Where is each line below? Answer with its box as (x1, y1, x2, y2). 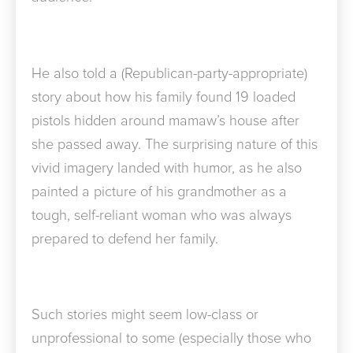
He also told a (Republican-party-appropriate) (32, 64, 307, 82)
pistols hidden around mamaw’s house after (32, 111, 299, 129)
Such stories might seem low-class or (32, 306, 258, 324)
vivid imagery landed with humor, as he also (32, 158, 302, 176)
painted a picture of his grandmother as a (32, 182, 287, 200)
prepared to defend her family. (32, 229, 218, 247)
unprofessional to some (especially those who (32, 329, 311, 347)
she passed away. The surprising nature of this (32, 135, 318, 153)
